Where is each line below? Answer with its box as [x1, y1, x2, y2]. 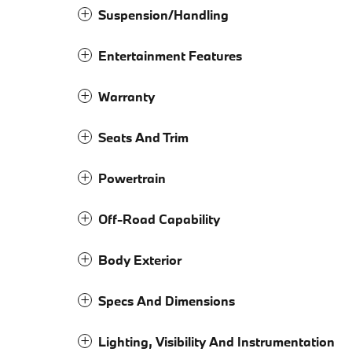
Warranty [98, 87, 155, 104]
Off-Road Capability [98, 210, 220, 227]
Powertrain [98, 169, 166, 186]
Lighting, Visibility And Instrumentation [98, 332, 335, 350]
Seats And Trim [98, 128, 189, 145]
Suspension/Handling [98, 5, 229, 23]
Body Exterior [98, 251, 181, 268]
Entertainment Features [98, 46, 242, 64]
